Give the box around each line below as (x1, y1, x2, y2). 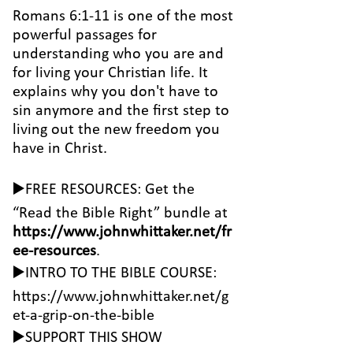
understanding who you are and (13, 46, 224, 62)
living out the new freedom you (13, 122, 220, 138)
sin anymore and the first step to (13, 103, 229, 119)
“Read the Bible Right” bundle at (13, 206, 228, 221)
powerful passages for (13, 28, 157, 43)
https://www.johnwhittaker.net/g (13, 289, 229, 305)
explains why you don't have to (13, 84, 218, 100)
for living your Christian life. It (13, 65, 208, 81)
